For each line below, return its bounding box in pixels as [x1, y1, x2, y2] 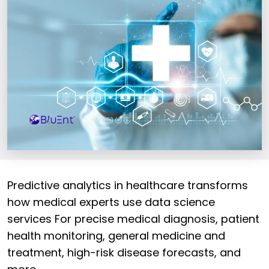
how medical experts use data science [7, 195, 215, 210]
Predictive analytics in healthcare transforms [7, 178, 248, 193]
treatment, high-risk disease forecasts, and [7, 245, 241, 261]
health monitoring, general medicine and [7, 228, 225, 244]
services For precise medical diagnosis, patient [7, 211, 259, 227]
